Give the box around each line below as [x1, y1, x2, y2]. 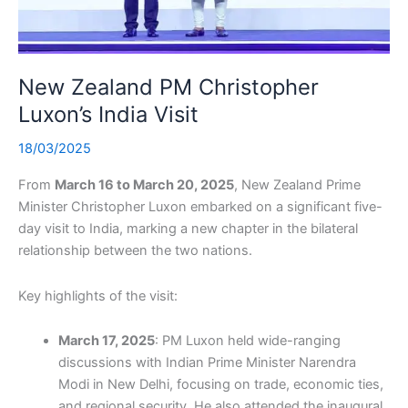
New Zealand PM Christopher [18, 74, 319, 101]
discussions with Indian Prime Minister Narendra [57, 354, 356, 372]
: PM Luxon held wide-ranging [154, 332, 341, 350]
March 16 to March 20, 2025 [55, 177, 234, 194]
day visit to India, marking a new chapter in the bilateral [18, 220, 358, 238]
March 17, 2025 [57, 332, 155, 350]
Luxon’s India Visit [18, 101, 199, 128]
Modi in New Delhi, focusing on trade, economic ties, [57, 376, 383, 393]
